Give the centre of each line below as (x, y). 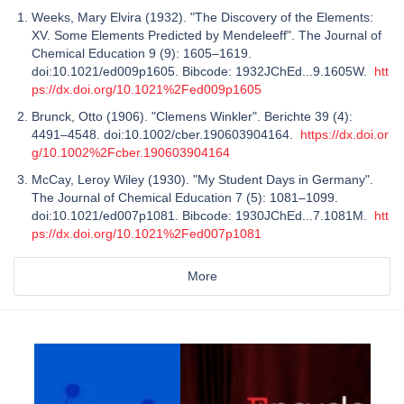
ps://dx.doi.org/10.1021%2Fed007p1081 (147, 233)
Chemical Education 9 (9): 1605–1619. (142, 53)
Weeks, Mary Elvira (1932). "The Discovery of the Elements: (202, 17)
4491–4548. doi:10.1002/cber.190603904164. (166, 134)
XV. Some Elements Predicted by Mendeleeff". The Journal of (207, 35)
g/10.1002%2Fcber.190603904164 (131, 152)
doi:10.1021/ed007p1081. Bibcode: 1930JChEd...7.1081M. (203, 215)
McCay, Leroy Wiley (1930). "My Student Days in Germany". (202, 179)
